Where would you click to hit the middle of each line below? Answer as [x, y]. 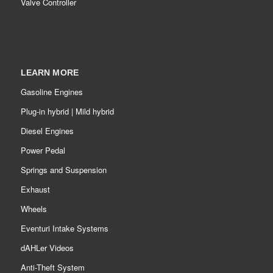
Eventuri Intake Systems [64, 228]
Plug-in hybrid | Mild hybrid [67, 111]
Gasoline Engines [51, 91]
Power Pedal [43, 150]
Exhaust [35, 189]
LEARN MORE [49, 72]
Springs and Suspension [63, 169]
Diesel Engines [47, 130]
